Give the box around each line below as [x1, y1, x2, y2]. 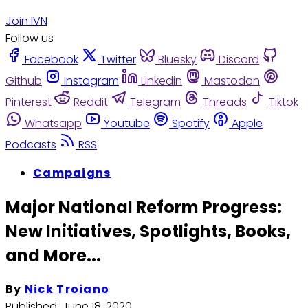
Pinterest [5, 93, 52, 110]
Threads [203, 93, 247, 110]
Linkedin [141, 72, 182, 89]
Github [5, 72, 42, 89]
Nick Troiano [24, 281, 110, 298]
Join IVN [5, 12, 47, 29]
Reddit [74, 93, 108, 110]
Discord [219, 51, 259, 67]
